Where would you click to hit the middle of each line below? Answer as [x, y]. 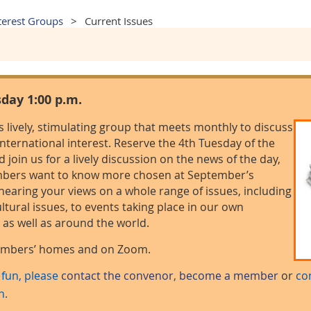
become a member [229, 276]
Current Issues [119, 21]
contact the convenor [117, 276]
